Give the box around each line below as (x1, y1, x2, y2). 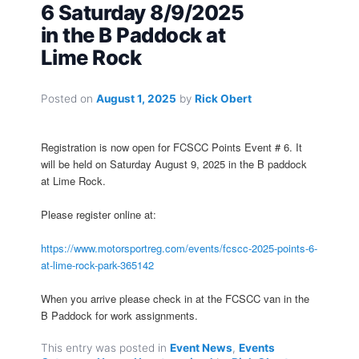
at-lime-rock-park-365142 (41, 257, 154, 273)
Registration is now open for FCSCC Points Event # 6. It (41, 139, 302, 155)
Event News (170, 341, 232, 355)
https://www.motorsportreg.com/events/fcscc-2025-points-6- (41, 240, 317, 256)
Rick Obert (195, 91, 252, 105)
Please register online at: (41, 207, 156, 223)
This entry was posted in (41, 341, 170, 355)
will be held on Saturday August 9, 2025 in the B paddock (41, 155, 307, 171)
